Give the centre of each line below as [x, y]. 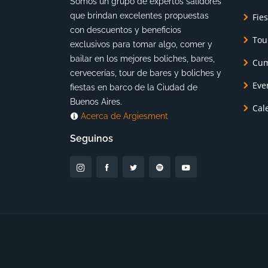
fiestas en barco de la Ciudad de [134, 87]
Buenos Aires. [96, 102]
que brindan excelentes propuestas [139, 16]
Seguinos [92, 138]
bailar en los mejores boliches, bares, [142, 59]
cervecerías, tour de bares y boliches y [146, 73]
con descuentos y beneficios [126, 30]
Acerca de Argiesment [124, 116]
